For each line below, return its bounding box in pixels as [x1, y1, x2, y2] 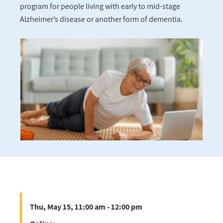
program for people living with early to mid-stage [20, 1, 180, 12]
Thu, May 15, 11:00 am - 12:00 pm [30, 201, 142, 212]
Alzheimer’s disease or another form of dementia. [20, 14, 183, 25]
